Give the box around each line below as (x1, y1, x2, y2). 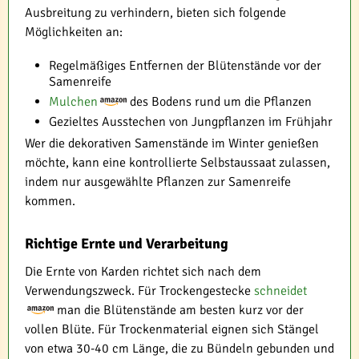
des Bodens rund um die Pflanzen (127, 94, 312, 111)
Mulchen (49, 94, 98, 111)
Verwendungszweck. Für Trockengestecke (25, 283, 254, 300)
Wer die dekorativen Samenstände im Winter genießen (25, 135, 319, 152)
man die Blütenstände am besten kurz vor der (54, 302, 304, 319)
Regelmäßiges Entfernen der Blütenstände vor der (49, 58, 321, 75)
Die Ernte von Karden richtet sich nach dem (25, 264, 261, 280)
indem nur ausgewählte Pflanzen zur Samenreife (25, 174, 291, 191)
